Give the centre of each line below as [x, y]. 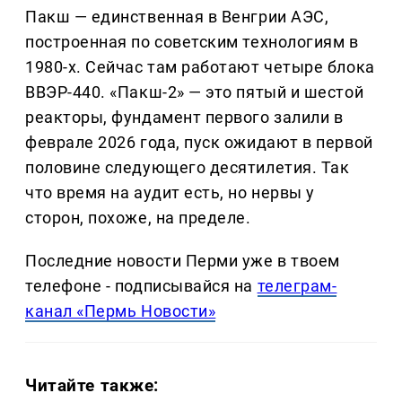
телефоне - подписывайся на [141, 286]
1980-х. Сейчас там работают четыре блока [200, 67]
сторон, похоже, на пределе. [138, 218]
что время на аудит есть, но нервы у [170, 193]
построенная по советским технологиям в [192, 42]
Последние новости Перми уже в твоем [183, 261]
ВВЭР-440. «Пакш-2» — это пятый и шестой [195, 92]
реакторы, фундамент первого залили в [184, 118]
